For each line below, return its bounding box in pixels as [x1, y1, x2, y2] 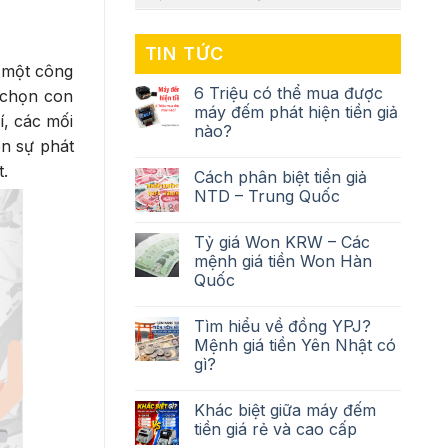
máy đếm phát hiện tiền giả [193, 102, 398, 122]
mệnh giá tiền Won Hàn [193, 251, 372, 271]
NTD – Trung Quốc [193, 186, 340, 206]
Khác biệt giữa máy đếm [193, 400, 376, 420]
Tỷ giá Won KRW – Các [193, 232, 370, 252]
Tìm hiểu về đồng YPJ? [193, 316, 371, 336]
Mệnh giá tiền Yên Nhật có [193, 335, 396, 355]
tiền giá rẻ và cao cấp [193, 419, 357, 439]
